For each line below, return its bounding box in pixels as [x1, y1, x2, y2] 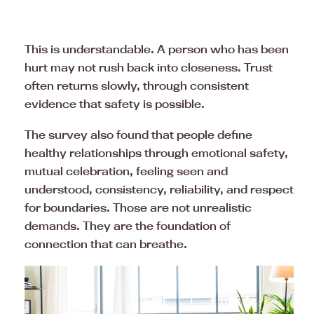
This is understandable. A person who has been [25, 42, 289, 57]
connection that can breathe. [25, 237, 187, 252]
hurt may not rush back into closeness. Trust [25, 60, 273, 75]
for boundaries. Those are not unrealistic [25, 200, 252, 215]
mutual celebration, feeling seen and [25, 164, 228, 179]
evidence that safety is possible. [25, 97, 205, 111]
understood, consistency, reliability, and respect [25, 182, 294, 197]
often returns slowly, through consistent [25, 78, 249, 93]
